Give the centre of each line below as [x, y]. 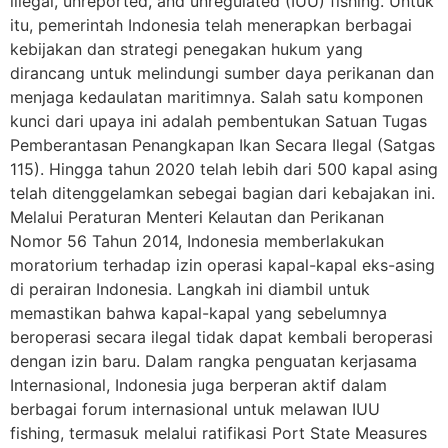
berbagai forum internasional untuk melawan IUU [195, 409]
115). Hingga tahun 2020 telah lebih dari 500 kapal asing [224, 169]
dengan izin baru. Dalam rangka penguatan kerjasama [213, 361]
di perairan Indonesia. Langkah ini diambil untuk [190, 289]
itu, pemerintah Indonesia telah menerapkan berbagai [211, 25]
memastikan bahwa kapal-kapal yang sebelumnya [198, 313]
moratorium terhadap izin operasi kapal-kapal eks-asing [222, 265]
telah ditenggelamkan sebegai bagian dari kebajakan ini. [222, 193]
